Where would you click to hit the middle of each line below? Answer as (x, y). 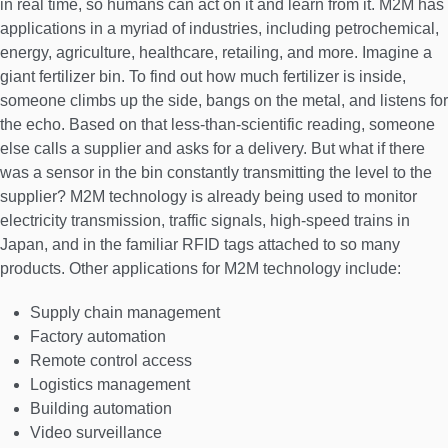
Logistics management (110, 384)
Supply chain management (125, 312)
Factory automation (98, 336)
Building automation (101, 408)
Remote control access (111, 360)
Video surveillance (96, 432)
